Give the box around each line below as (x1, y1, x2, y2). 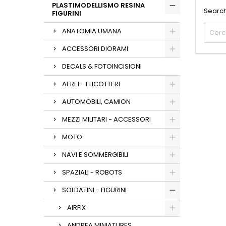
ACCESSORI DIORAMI (62, 44, 128, 53)
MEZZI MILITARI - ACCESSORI (62, 115, 151, 124)
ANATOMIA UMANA (62, 26, 122, 36)
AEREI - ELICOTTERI (62, 79, 120, 89)
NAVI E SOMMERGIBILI (62, 150, 128, 159)
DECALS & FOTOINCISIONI (62, 62, 142, 71)
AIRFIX (67, 203, 86, 212)
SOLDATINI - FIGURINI (62, 185, 127, 195)
